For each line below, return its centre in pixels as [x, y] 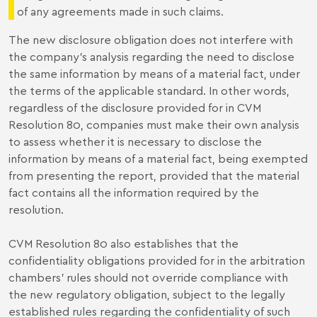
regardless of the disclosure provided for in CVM [135, 107]
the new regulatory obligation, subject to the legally [147, 294]
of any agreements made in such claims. [120, 11]
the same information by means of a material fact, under [154, 73]
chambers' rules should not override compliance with [148, 277]
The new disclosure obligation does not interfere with [151, 39]
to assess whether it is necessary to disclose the [135, 141]
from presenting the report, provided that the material [154, 175]
